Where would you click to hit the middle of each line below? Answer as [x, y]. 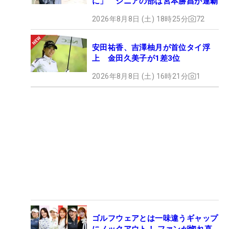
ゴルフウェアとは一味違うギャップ [155, 218]
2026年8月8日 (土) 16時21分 [140, 76]
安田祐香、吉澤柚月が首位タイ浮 [151, 47]
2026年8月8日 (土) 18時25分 [140, 19]
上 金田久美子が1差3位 [136, 58]
